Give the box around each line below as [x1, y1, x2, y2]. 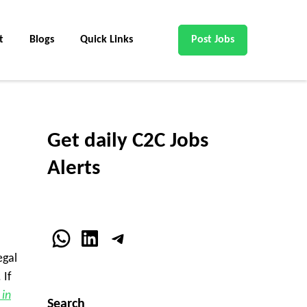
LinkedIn [78, 226, 153, 249]
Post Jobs [191, 34, 234, 45]
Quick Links [80, 34, 133, 45]
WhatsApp [49, 226, 144, 249]
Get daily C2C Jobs [47, 131, 208, 153]
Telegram [107, 226, 188, 249]
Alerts [47, 158, 100, 180]
